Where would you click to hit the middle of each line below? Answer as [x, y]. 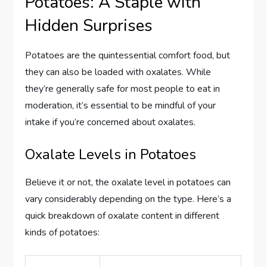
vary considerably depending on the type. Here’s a [128, 199]
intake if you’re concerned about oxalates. [111, 122]
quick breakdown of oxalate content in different [122, 215]
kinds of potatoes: [63, 232]
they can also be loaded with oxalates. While [118, 72]
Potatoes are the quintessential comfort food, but [128, 55]
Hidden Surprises [89, 25]
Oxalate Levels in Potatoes [111, 154]
